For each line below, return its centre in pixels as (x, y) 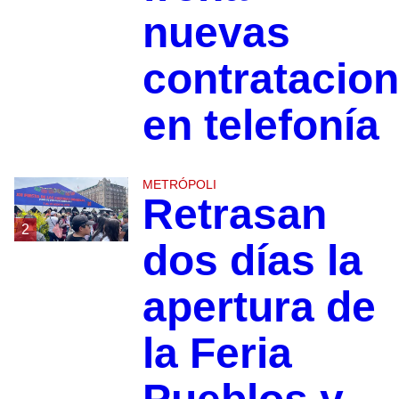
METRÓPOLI (179, 185)
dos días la (252, 261)
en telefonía (261, 126)
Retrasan (234, 215)
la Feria (217, 354)
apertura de (259, 307)
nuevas (216, 33)
